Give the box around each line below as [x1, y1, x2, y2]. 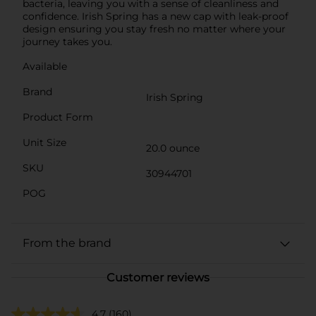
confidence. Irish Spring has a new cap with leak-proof [23, 9, 288, 23]
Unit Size [23, 135, 66, 149]
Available [23, 59, 67, 73]
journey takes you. [23, 35, 112, 48]
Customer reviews [107, 270, 209, 284]
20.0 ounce [146, 141, 200, 154]
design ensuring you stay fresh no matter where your [23, 22, 286, 35]
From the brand [23, 236, 111, 250]
